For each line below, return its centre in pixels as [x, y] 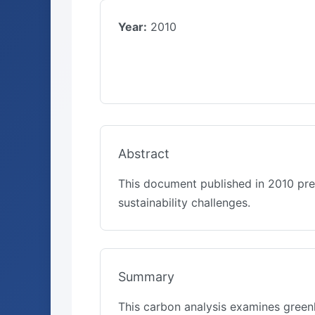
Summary [146, 277]
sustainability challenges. [184, 202]
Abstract [144, 154]
